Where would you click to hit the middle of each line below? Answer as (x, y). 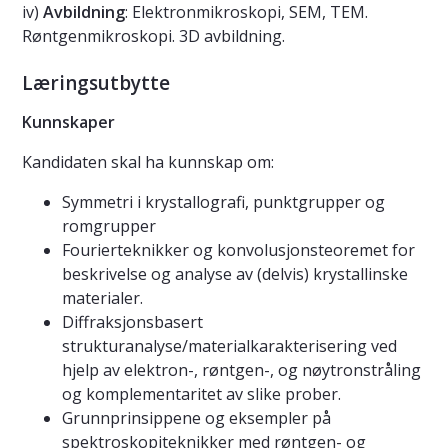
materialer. (102, 298)
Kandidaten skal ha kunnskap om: (148, 162)
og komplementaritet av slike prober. (201, 394)
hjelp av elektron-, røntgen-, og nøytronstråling (241, 370)
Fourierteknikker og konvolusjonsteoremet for (238, 250)
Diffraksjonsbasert (132, 322)
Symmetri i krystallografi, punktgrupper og (223, 202)
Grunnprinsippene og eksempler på (196, 418)
